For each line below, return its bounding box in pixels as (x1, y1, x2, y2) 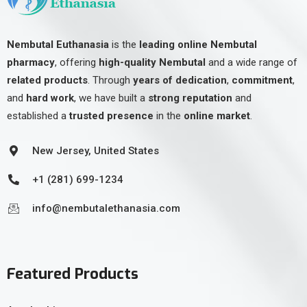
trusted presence (69, 110, 153, 123)
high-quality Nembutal (99, 56, 206, 69)
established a (7, 110, 69, 123)
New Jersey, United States (32, 145, 159, 158)
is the (109, 38, 139, 51)
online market (184, 110, 250, 123)
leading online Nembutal (139, 38, 257, 51)
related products (7, 74, 88, 87)
